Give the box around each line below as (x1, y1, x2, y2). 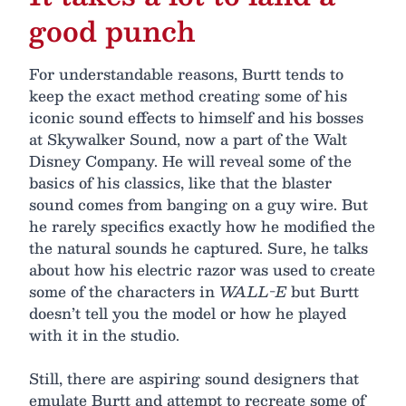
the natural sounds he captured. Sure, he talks (29, 235, 368, 260)
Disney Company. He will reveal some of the (29, 148, 352, 173)
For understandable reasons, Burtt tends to (29, 61, 343, 86)
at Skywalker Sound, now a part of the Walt (29, 126, 347, 151)
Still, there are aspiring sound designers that (29, 365, 359, 391)
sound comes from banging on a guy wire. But (29, 191, 368, 217)
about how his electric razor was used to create (29, 256, 375, 282)
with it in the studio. (29, 322, 179, 347)
